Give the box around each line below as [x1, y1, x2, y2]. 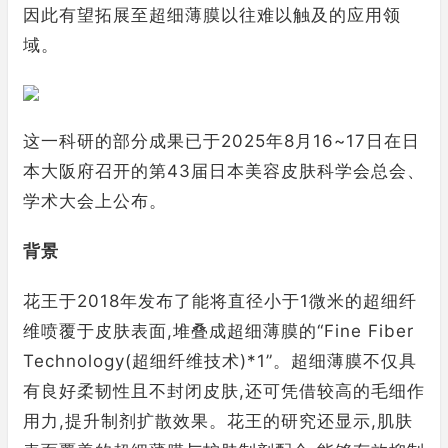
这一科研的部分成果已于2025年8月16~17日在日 [23, 131, 420, 151]
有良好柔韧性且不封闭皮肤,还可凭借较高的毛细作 [23, 381, 425, 401]
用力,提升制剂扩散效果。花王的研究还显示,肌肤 [23, 411, 413, 431]
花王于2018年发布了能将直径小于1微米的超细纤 [23, 291, 417, 311]
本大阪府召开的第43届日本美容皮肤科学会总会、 [23, 161, 425, 181]
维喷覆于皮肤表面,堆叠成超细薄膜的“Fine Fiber [23, 321, 414, 341]
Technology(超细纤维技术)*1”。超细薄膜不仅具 [23, 351, 417, 371]
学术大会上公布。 [23, 191, 167, 211]
